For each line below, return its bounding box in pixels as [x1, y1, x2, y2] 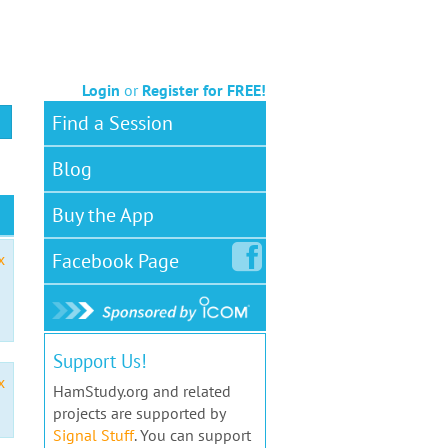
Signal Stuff [52, 425, 134, 446]
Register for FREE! [142, 80, 266, 100]
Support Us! [52, 348, 147, 374]
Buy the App [51, 202, 154, 228]
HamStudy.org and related [52, 381, 231, 402]
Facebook [51, 248, 133, 274]
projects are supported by [52, 403, 225, 424]
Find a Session [51, 110, 173, 136]
